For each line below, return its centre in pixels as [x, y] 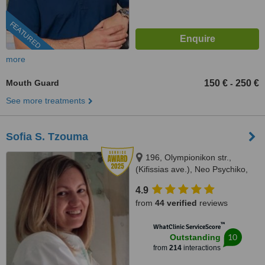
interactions [201, 248]
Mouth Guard [33, 83]
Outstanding [195, 237]
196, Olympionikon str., [188, 157]
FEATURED [25, 35]
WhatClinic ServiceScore [187, 227]
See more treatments [46, 101]
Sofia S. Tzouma [47, 137]
